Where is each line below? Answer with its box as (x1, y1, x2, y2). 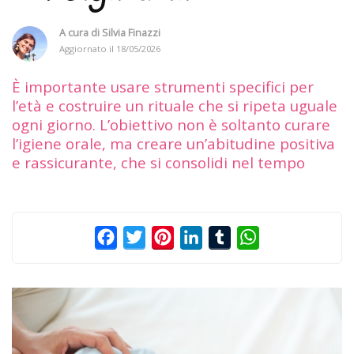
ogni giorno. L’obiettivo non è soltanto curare (12, 114, 330, 134)
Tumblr (231, 228, 275, 246)
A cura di (59, 25, 102, 40)
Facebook (117, 228, 174, 246)
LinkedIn (202, 228, 254, 246)
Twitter (145, 228, 189, 246)
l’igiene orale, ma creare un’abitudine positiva (12, 133, 335, 153)
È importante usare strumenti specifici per (12, 76, 314, 96)
